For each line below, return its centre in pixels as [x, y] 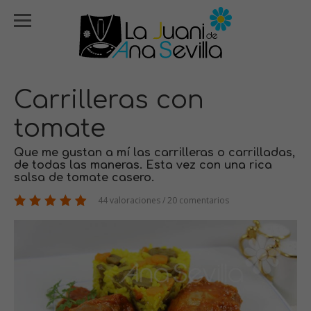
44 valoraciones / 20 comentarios [162, 200]
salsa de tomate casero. [84, 178]
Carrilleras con [109, 100]
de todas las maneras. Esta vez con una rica [143, 165]
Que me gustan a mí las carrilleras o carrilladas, [154, 153]
